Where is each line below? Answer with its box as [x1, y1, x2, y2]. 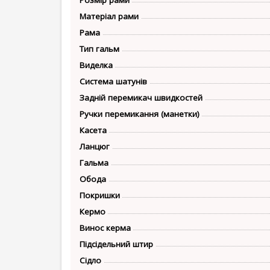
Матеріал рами [80, 10, 139, 22]
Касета [80, 124, 107, 136]
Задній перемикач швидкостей [80, 92, 202, 103]
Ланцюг [80, 140, 110, 152]
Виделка [80, 59, 113, 71]
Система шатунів [80, 75, 147, 87]
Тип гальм [80, 43, 119, 54]
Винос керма [80, 222, 131, 233]
